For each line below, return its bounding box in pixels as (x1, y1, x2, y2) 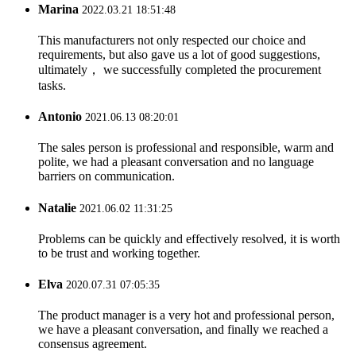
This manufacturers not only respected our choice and (38, 33, 306, 47)
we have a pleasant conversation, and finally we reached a (38, 323, 328, 337)
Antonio (38, 110, 85, 124)
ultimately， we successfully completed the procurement (38, 62, 321, 76)
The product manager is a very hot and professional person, (38, 308, 335, 323)
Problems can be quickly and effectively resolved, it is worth (38, 231, 340, 246)
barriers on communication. (38, 169, 175, 184)
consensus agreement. (38, 337, 147, 351)
